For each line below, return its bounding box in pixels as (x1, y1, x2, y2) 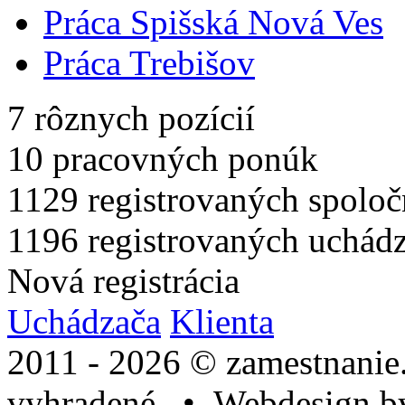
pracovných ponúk (52, 138, 318, 178)
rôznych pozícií (34, 98, 255, 137)
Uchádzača (7, 301, 161, 341)
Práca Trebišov (43, 42, 255, 82)
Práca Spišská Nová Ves (43, 2, 383, 42)
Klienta (170, 301, 274, 341)
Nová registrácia (7, 260, 240, 300)
